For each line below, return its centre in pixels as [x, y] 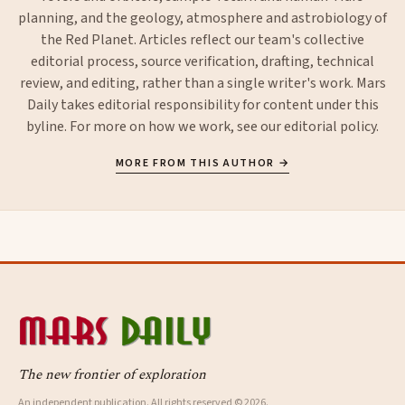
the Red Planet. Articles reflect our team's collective [202, 40]
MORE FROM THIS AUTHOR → [202, 164]
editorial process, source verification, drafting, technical [202, 62]
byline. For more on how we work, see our [155, 127]
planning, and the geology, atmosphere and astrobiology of [202, 19]
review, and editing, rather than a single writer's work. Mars [202, 84]
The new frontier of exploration [112, 375]
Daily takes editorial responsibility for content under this [202, 105]
